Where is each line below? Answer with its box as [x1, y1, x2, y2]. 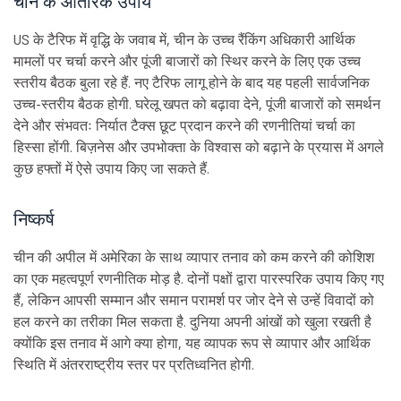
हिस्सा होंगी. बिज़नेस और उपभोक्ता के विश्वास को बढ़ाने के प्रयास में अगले [13, 138, 384, 157]
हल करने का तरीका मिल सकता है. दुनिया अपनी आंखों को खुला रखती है [13, 312, 371, 331]
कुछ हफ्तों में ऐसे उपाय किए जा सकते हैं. [13, 159, 209, 178]
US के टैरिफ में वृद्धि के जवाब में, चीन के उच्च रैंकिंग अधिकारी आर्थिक [13, 30, 355, 49]
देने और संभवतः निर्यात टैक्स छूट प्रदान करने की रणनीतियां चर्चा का [13, 116, 355, 135]
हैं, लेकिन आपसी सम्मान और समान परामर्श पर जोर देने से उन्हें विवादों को [13, 291, 374, 310]
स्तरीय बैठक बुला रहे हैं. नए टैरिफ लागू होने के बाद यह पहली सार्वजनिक [13, 73, 370, 92]
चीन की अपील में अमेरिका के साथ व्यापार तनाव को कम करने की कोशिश [13, 248, 374, 267]
